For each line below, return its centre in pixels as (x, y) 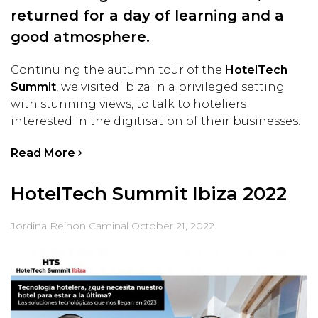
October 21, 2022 (173, 225)
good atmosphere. (80, 37)
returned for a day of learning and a (147, 16)
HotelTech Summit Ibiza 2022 (149, 193)
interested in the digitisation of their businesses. (155, 121)
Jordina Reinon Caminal (70, 225)
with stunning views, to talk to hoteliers (128, 104)
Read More (44, 153)
